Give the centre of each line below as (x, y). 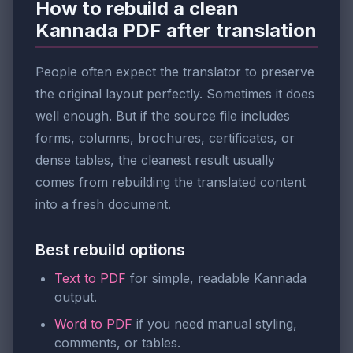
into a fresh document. (103, 204)
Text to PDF (90, 278)
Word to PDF (93, 323)
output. (76, 297)
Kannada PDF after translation (176, 31)
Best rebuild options (110, 249)
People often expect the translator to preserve (175, 71)
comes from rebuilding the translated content (171, 182)
